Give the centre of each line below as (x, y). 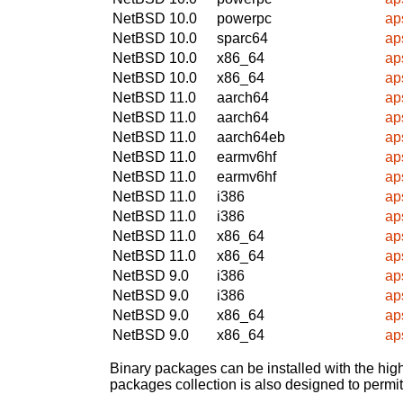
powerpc (244, 18)
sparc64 (242, 38)
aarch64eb (251, 137)
